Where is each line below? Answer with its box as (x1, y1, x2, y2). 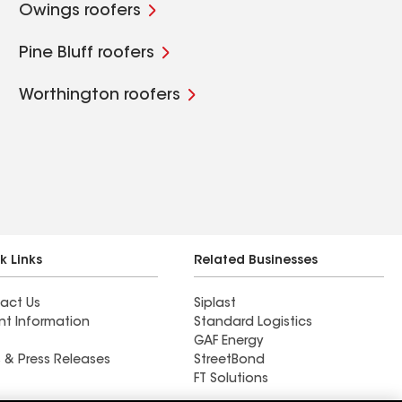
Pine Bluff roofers (19, 46, 155, 62)
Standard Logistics (194, 317, 312, 329)
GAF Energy (194, 336, 263, 348)
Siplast (194, 298, 236, 310)
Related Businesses (194, 255, 318, 267)
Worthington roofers (19, 88, 181, 104)
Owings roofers (19, 4, 142, 20)
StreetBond (194, 354, 265, 367)
